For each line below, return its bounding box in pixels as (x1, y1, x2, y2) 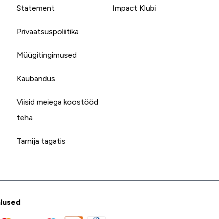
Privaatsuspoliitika (16, 27, 79, 36)
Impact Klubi (112, 3, 156, 12)
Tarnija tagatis (16, 136, 66, 145)
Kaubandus (16, 74, 55, 83)
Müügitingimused (16, 50, 77, 59)
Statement (16, 3, 55, 12)
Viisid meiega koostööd (16, 97, 98, 106)
